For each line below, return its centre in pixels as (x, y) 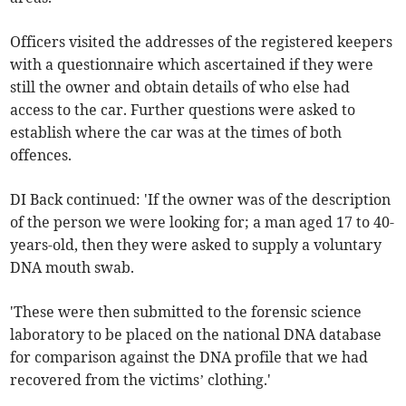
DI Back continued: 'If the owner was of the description (201, 200)
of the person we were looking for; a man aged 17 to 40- (203, 222)
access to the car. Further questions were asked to (183, 110)
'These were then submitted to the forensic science (186, 312)
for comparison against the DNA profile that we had (189, 358)
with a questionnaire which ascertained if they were (192, 65)
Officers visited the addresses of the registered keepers (202, 42)
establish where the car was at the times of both (176, 133)
